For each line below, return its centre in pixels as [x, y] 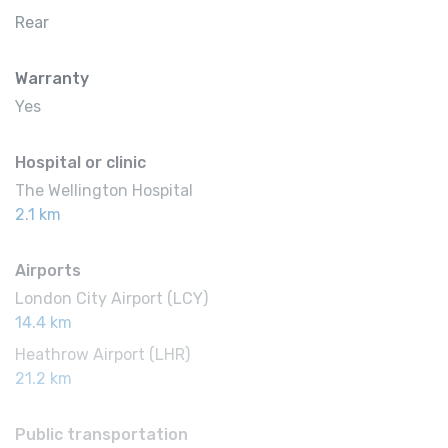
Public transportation [101, 435]
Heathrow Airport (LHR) [102, 355]
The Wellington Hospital [104, 191]
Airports [48, 271]
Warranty [52, 79]
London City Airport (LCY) [111, 299]
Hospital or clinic [80, 163]
